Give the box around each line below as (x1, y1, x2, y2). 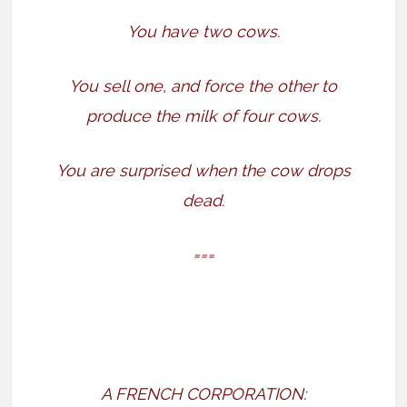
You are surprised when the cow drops (55, 161, 351, 181)
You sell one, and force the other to (69, 76, 338, 96)
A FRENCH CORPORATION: (100, 384, 306, 404)
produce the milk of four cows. (85, 106, 321, 126)
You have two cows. (126, 22, 280, 42)
